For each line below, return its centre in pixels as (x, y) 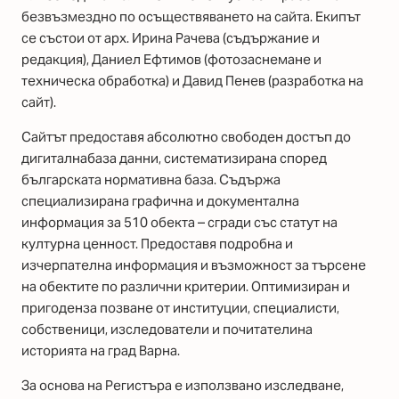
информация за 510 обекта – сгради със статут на (179, 223)
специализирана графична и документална (160, 201)
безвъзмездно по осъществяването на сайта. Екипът (191, 16)
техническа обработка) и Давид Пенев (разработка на (192, 80)
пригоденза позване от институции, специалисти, (180, 308)
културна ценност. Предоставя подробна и (157, 244)
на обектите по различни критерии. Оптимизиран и (186, 287)
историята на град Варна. (114, 351)
